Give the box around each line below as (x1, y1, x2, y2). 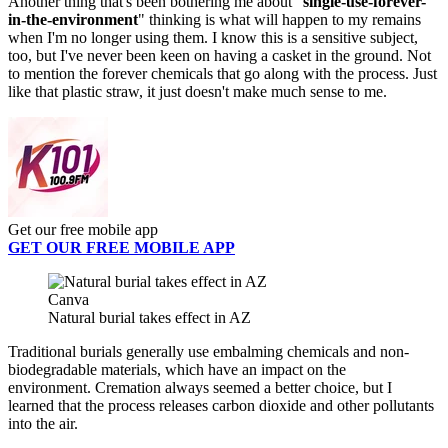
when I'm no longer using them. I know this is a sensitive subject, (8, 29, 418, 47)
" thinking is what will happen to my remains (138, 11, 421, 29)
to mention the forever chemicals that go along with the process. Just (8, 65, 437, 83)
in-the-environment (8, 11, 138, 29)
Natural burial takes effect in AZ (48, 309, 251, 327)
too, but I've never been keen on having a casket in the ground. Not (8, 47, 431, 65)
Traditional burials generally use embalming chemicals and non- (8, 343, 409, 361)
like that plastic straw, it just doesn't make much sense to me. (8, 83, 387, 101)
